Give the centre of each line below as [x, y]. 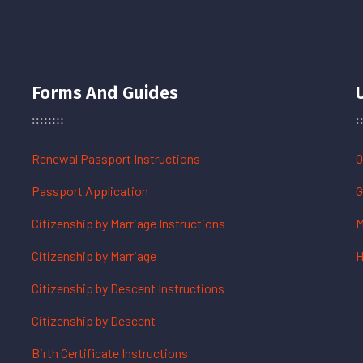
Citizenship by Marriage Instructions [128, 223]
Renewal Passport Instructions [116, 158]
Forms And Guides [105, 93]
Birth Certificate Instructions [110, 353]
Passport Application [90, 191]
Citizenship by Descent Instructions [128, 288]
